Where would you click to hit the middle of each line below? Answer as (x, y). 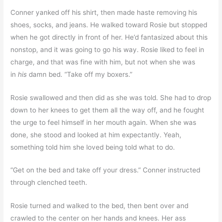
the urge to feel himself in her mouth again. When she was (104, 122)
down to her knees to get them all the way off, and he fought (108, 110)
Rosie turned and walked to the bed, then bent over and (100, 206)
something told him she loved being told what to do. (93, 147)
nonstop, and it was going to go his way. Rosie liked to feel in (108, 49)
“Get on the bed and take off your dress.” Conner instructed (106, 170)
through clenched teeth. (49, 183)
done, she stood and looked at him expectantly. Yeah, (96, 135)
